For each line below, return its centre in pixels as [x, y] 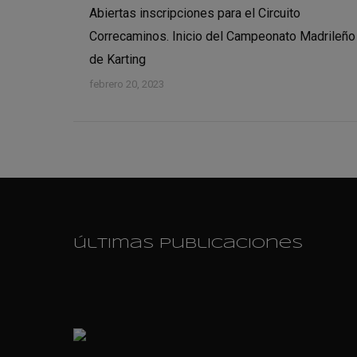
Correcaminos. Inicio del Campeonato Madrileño [222, 36]
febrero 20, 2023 [127, 84]
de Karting [118, 59]
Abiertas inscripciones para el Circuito [195, 13]
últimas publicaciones [188, 244]
